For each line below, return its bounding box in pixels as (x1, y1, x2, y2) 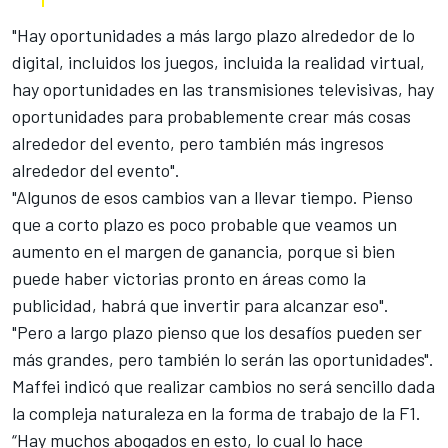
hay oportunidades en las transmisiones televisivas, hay (12, 78, 434, 101)
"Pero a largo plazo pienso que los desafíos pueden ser (12, 321, 422, 344)
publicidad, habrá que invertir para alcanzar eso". (12, 294, 389, 317)
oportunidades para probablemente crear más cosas (12, 105, 411, 128)
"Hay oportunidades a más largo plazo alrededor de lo (12, 24, 415, 47)
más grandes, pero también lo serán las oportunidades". (12, 348, 434, 371)
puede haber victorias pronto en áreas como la (12, 267, 366, 290)
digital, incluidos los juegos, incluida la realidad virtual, (12, 51, 425, 74)
